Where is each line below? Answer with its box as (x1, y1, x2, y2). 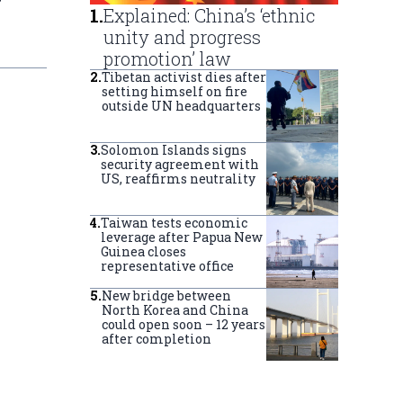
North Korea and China (102, 301, 248, 319)
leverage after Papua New (101, 228, 263, 246)
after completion (102, 330, 211, 348)
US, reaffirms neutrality (101, 170, 255, 188)
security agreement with (101, 156, 259, 174)
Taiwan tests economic (101, 214, 247, 232)
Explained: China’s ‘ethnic (103, 4, 316, 28)
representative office (101, 257, 234, 275)
